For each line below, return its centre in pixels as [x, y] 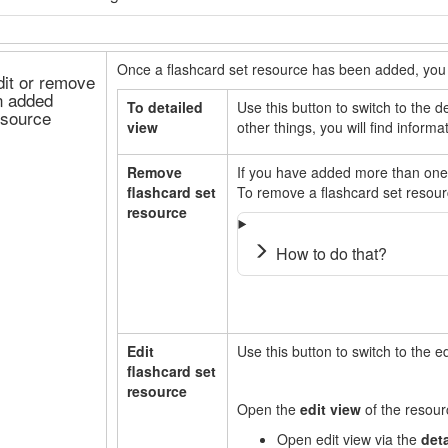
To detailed [165, 107]
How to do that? [332, 253]
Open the [269, 409]
